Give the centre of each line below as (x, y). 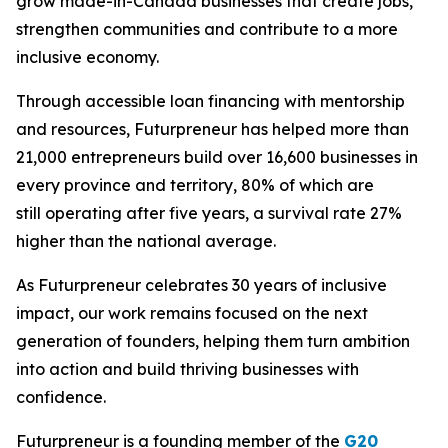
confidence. (63, 397)
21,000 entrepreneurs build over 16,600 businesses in (217, 157)
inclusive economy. (91, 57)
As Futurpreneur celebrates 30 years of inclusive (201, 285)
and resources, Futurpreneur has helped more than (212, 129)
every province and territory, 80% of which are (195, 185)
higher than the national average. (148, 241)
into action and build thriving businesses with (187, 369)
